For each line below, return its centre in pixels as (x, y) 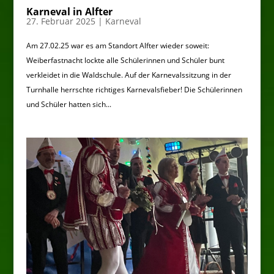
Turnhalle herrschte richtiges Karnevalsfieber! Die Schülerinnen (134, 89)
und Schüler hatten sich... (68, 104)
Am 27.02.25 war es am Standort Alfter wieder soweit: (117, 45)
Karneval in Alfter (69, 11)
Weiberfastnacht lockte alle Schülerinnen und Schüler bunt (125, 60)
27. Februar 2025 (61, 21)
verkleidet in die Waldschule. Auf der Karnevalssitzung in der (128, 75)
